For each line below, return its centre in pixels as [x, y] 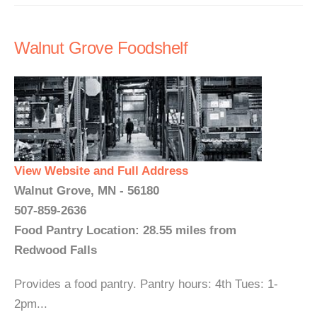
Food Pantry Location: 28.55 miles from [125, 230]
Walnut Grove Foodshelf [101, 48]
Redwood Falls [56, 250]
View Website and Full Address [101, 171]
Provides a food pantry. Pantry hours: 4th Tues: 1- [146, 284]
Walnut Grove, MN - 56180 [87, 191]
